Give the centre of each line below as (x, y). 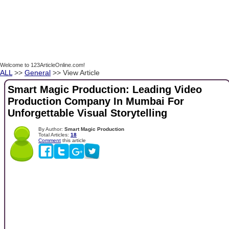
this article (73, 140)
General (38, 73)
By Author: (51, 129)
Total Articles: (54, 134)
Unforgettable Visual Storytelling (87, 113)
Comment (50, 140)
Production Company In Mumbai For (96, 101)
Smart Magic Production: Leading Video (105, 90)
